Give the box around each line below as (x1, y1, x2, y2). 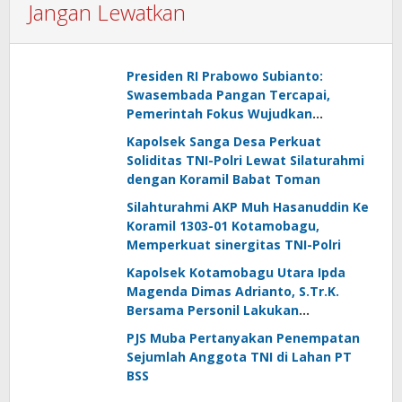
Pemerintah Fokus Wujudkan (127, 105, 312, 122)
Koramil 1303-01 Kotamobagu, (127, 217, 319, 234)
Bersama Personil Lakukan (127, 301, 299, 319)
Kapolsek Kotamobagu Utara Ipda (127, 264, 345, 281)
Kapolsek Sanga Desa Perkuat (127, 133, 321, 150)
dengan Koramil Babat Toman (127, 170, 320, 188)
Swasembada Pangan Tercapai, (127, 86, 330, 103)
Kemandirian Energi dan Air (127, 124, 302, 141)
